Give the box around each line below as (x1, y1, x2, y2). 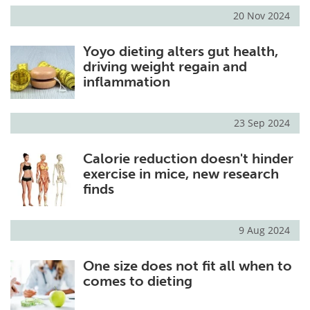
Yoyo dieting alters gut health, (82, 42, 278, 60)
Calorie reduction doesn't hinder (82, 149, 293, 167)
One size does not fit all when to (82, 257, 292, 274)
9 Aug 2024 (239, 223, 290, 237)
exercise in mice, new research (82, 165, 279, 182)
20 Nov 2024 (233, 8, 290, 22)
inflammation (82, 73, 170, 90)
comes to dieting (82, 272, 192, 289)
